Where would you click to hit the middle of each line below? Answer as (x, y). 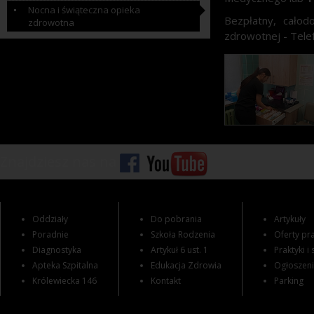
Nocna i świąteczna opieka (84, 10)
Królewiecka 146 (64, 281)
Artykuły (290, 219)
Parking (289, 281)
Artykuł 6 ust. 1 (179, 250)
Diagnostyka (57, 250)
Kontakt (166, 281)
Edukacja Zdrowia (186, 265)
